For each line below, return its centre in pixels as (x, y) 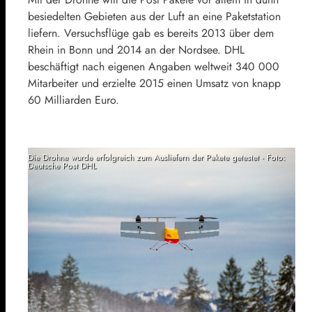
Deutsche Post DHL (62, 165)
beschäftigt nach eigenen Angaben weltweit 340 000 (154, 66)
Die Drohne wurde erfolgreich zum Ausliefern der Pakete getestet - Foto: (157, 157)
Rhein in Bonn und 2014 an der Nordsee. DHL (136, 49)
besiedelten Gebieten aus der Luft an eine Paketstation (154, 16)
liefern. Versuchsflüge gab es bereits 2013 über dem (151, 33)
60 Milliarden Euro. (73, 100)
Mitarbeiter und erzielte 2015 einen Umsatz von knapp (154, 83)
